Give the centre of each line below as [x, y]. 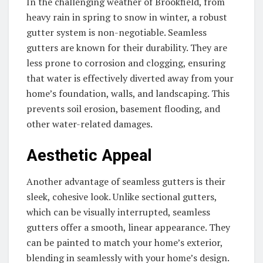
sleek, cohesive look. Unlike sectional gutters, [122, 197]
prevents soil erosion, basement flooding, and [123, 109]
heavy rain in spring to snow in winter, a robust [127, 17]
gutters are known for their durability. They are [127, 48]
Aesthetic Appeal [89, 155]
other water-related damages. [90, 124]
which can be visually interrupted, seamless [118, 212]
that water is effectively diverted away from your [130, 78]
